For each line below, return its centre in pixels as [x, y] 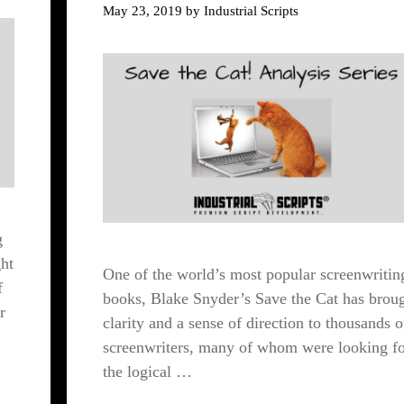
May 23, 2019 [142, 10]
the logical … [147, 371]
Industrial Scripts [251, 10]
